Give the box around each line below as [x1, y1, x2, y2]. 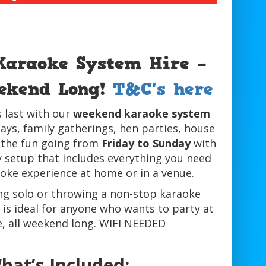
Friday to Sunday [102, 136, 191, 151]
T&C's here [113, 77, 214, 102]
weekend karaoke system [72, 106, 210, 121]
